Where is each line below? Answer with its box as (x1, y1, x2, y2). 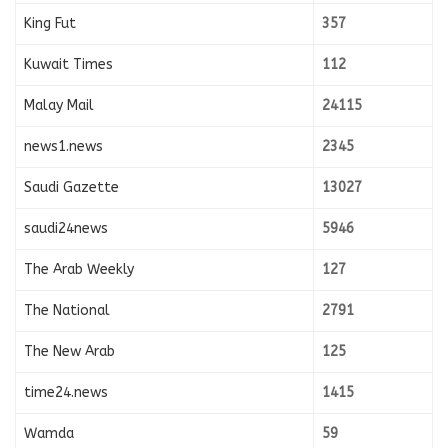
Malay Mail (24, 96, 94, 114)
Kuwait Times (24, 55, 113, 73)
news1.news (24, 137, 103, 155)
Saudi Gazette (24, 178, 119, 196)
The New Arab (24, 342, 115, 360)
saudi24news (24, 219, 108, 237)
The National (24, 301, 110, 319)
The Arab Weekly (24, 260, 134, 278)
